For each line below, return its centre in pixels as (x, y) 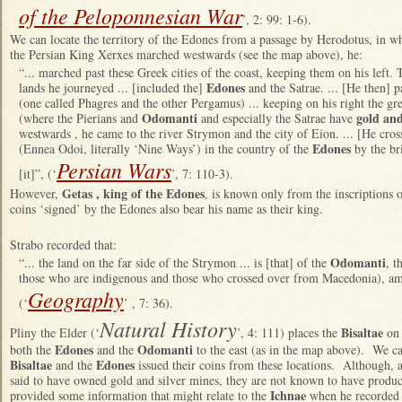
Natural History (168, 328)
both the (32, 350)
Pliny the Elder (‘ (55, 332)
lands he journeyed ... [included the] (113, 87)
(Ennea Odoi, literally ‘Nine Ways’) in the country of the (166, 149)
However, (36, 193)
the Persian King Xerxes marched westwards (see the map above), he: (186, 54)
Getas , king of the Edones (133, 193)
